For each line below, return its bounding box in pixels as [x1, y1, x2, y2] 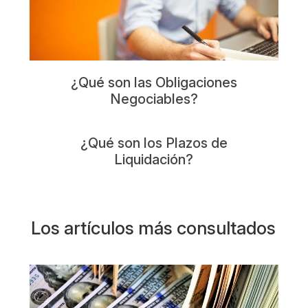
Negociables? [109, 91, 198, 107]
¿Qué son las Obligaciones [70, 74, 237, 91]
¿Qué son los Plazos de [80, 135, 228, 151]
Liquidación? [114, 151, 194, 168]
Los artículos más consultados [30, 217, 276, 239]
